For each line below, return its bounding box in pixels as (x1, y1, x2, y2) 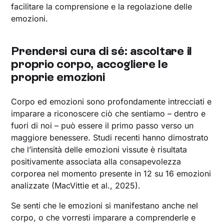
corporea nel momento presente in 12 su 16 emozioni (11, 168, 211, 178)
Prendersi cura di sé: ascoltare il (11, 43, 192, 58)
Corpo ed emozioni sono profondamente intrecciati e (11, 96, 212, 106)
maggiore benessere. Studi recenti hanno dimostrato (11, 132, 209, 142)
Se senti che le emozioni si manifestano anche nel (11, 200, 198, 210)
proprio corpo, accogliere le (11, 56, 168, 71)
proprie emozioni (11, 69, 105, 84)
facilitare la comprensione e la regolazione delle (11, 1, 192, 11)
